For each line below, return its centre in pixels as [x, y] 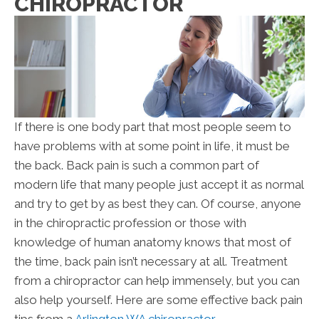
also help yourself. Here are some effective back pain [158, 300]
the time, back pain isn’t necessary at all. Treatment [151, 262]
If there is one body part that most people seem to [153, 127]
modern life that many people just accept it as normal [159, 185]
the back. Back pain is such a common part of [137, 166]
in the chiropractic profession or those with [130, 223]
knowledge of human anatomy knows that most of [153, 242]
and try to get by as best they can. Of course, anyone [158, 204]
